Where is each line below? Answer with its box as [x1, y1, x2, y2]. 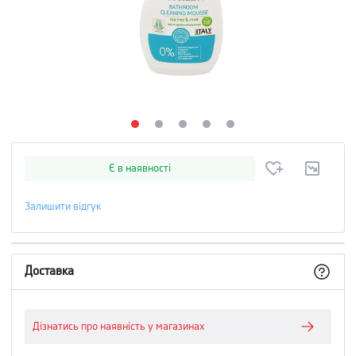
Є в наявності [109, 163, 171, 174]
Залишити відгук [25, 201, 101, 212]
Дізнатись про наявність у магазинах [33, 321, 205, 332]
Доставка [25, 265, 74, 277]
